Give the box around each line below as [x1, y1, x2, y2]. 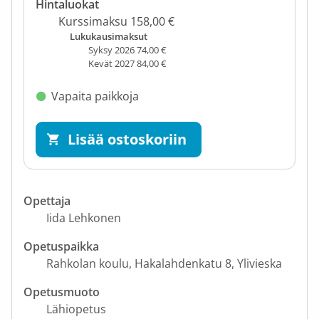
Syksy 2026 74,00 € [88, 43, 166, 56]
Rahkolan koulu [46, 255, 129, 271]
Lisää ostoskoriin [68, 129, 187, 149]
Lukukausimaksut [70, 29, 147, 43]
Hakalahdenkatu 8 [135, 255, 231, 271]
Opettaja [23, 192, 70, 209]
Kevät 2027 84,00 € [88, 56, 166, 70]
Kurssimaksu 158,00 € [58, 13, 174, 29]
